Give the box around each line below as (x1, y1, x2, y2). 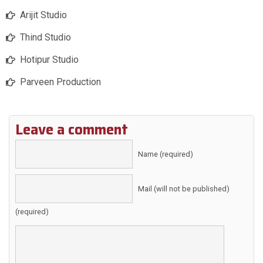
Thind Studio (20, 32, 71, 43)
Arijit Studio (20, 9, 67, 21)
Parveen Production (20, 76, 101, 88)
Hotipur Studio (20, 54, 79, 66)
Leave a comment (15, 119, 128, 141)
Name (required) (138, 150, 193, 159)
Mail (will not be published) (138, 184, 230, 194)
